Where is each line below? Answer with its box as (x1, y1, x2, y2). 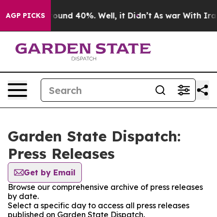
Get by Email (24, 168, 76, 177)
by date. (8, 191, 39, 201)
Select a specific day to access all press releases (8, 201, 189, 210)
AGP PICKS (6, 11, 45, 20)
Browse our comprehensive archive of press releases (8, 182, 203, 192)
